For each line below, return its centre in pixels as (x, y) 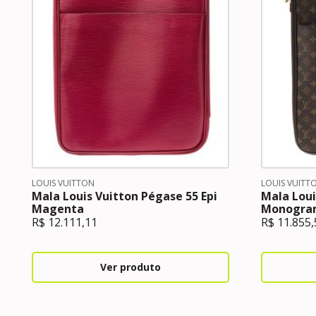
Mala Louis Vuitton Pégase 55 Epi (124, 196)
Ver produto (130, 267)
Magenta (58, 209)
